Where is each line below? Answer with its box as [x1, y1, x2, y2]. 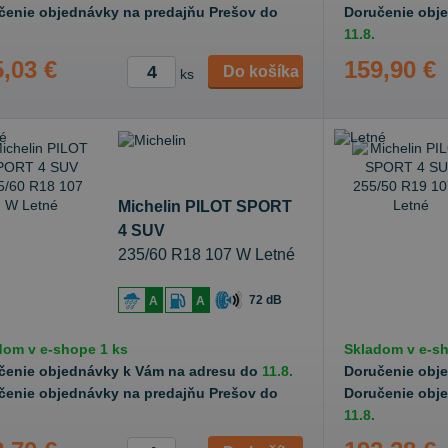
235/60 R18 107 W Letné [118, 246, 295, 263]
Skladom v [344, 341, 419, 357]
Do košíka [223, 63, 299, 80]
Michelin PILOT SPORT [118, 198, 292, 215]
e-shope [40, 341, 96, 357]
